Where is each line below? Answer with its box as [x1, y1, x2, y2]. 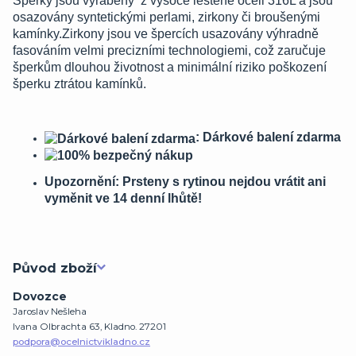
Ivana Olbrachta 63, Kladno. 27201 [13, 321, 166, 333]
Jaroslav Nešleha [13, 306, 87, 318]
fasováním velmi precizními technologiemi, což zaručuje [13, 44, 326, 58]
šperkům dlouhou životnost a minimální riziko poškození [13, 60, 327, 75]
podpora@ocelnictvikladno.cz [13, 336, 150, 348]
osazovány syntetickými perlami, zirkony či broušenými [13, 10, 320, 25]
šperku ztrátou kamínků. [13, 77, 146, 91]
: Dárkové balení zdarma [195, 130, 341, 145]
